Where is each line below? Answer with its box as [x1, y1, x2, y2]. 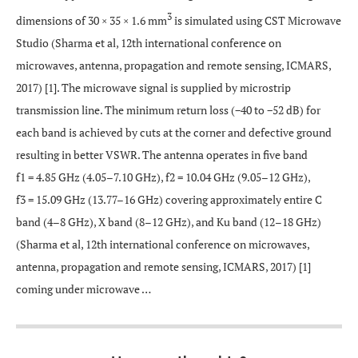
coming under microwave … [16, 280, 151, 296]
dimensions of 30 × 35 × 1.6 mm [16, 12, 167, 28]
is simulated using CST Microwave [172, 12, 341, 28]
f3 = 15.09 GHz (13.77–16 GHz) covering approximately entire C [16, 191, 322, 207]
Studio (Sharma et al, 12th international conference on [16, 34, 281, 50]
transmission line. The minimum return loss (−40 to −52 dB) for [16, 101, 320, 117]
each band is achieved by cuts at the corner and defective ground [16, 124, 332, 140]
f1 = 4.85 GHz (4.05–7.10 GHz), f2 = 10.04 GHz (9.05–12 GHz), [16, 169, 310, 185]
